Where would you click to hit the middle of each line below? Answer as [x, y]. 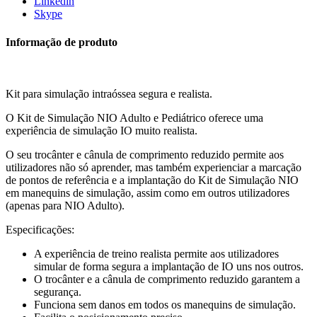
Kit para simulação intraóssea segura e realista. [109, 93]
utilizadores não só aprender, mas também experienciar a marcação [154, 167]
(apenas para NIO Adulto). [65, 205]
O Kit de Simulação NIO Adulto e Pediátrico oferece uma [134, 117]
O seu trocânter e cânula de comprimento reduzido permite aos [145, 154]
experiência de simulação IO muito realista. [102, 130]
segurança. [58, 292]
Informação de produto [62, 42]
